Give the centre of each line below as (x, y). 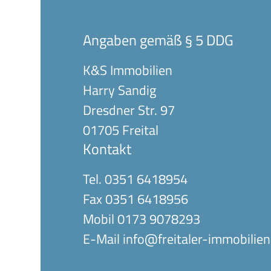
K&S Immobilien (128, 70)
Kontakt (107, 149)
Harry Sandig (120, 90)
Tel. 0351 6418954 (135, 179)
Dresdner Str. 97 (129, 110)
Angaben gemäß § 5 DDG (158, 40)
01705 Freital (121, 130)
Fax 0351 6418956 (136, 199)
